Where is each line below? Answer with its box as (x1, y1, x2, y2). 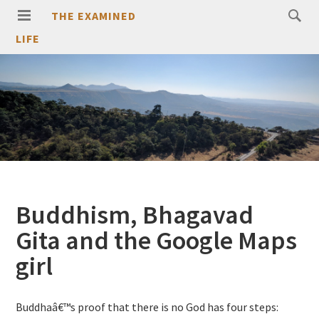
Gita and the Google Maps (16, 224, 298, 256)
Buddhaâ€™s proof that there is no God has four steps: (16, 300, 279, 314)
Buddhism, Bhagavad (16, 199, 254, 231)
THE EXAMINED (51, 9, 137, 23)
